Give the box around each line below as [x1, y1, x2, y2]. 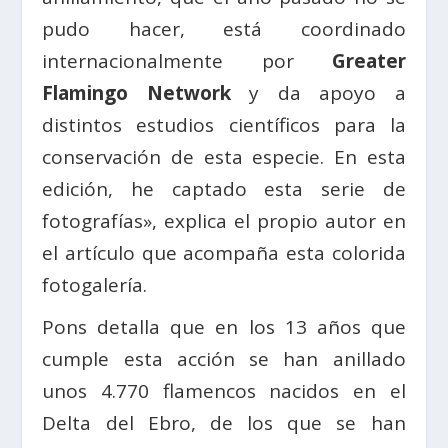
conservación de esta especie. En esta [42, 144, 406, 171]
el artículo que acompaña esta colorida [42, 240, 406, 267]
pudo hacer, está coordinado [42, 16, 406, 43]
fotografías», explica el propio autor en [42, 208, 406, 235]
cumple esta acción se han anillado [42, 346, 406, 373]
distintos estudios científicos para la [42, 112, 406, 139]
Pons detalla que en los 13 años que [42, 314, 406, 341]
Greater [331, 48, 406, 75]
